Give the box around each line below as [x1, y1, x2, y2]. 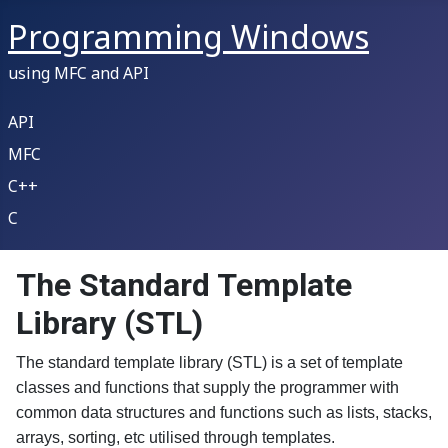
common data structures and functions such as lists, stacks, [16, 404, 432, 421]
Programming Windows [8, 15, 369, 58]
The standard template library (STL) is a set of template [16, 354, 403, 371]
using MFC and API [8, 62, 149, 84]
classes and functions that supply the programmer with [16, 379, 399, 396]
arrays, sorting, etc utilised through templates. [16, 429, 335, 446]
